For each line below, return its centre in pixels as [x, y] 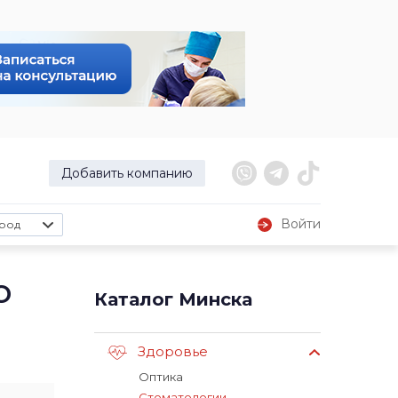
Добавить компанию [127, 173]
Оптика [161, 377]
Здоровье [173, 352]
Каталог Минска [173, 299]
